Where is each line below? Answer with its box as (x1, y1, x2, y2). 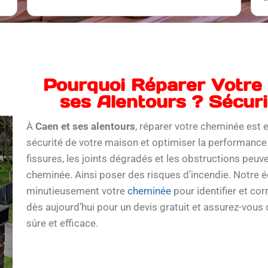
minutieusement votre (26, 185, 127, 197)
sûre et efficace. (26, 217, 98, 229)
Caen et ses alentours (35, 120, 135, 132)
